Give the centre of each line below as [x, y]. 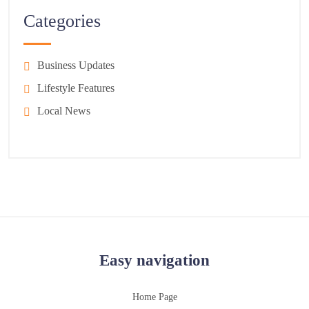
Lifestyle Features [76, 88]
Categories [62, 21]
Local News [64, 111]
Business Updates [76, 66]
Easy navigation [154, 260]
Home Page [154, 297]
